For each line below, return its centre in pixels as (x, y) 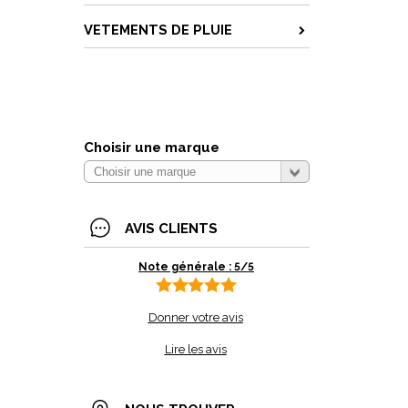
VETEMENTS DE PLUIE (158, 30)
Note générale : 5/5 (196, 267)
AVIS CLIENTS (171, 229)
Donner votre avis (195, 317)
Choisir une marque (152, 148)
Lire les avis (195, 349)
